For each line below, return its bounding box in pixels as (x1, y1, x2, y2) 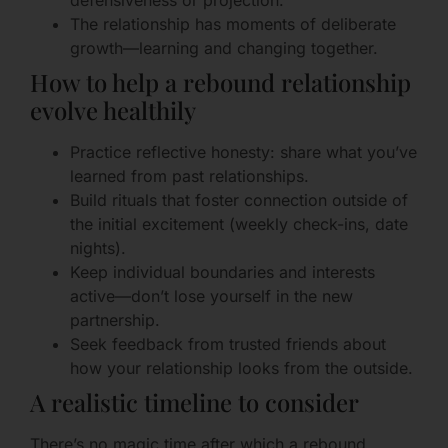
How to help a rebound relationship (30, 66, 411, 99)
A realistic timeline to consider (30, 386, 359, 419)
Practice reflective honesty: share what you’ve (70, 142, 417, 163)
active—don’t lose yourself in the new (70, 286, 353, 307)
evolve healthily (30, 94, 196, 127)
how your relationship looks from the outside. (70, 358, 413, 379)
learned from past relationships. (70, 166, 309, 187)
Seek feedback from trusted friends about (70, 334, 386, 355)
